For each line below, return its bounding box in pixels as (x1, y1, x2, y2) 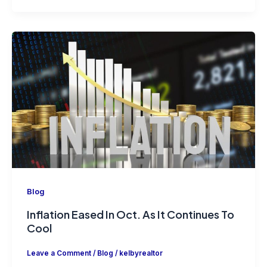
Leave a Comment (26, 249, 91, 258)
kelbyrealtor (119, 249, 163, 258)
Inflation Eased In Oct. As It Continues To (26, 207, 234, 221)
